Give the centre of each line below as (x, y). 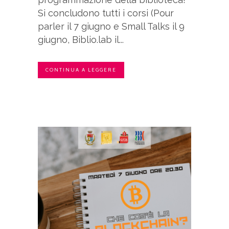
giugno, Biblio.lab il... (81, 40)
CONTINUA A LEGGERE (81, 70)
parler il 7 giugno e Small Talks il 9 (111, 27)
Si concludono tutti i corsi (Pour (106, 13)
